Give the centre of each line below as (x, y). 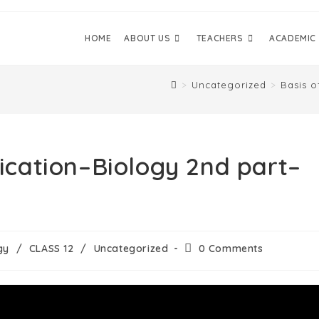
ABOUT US (147, 38)
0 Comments (231, 249)
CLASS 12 (51, 249)
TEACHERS (220, 38)
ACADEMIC (293, 38)
